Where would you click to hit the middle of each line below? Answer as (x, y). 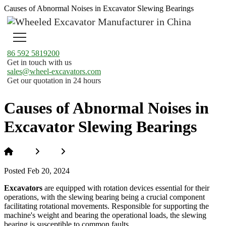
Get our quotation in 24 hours (54, 80)
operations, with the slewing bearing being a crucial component (104, 197)
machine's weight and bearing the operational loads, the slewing (105, 215)
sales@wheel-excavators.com (54, 71)
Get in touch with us (39, 62)
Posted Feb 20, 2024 (37, 171)
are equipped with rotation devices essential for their (126, 188)
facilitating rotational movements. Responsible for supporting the (106, 206)
